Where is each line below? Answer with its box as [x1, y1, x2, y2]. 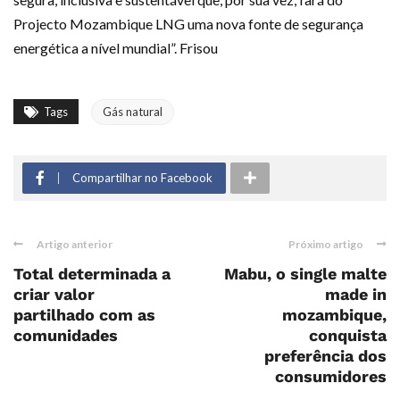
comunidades [13, 326, 118, 345]
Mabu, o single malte [224, 264, 387, 283]
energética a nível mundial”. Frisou [13, 39, 218, 56]
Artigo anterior [37, 237, 112, 251]
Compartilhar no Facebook [72, 171, 212, 185]
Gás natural [103, 104, 162, 119]
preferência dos [264, 346, 387, 365]
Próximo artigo [288, 237, 363, 251]
